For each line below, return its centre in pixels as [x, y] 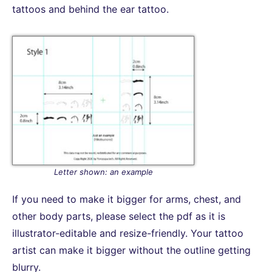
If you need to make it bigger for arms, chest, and [127, 199]
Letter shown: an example [103, 172]
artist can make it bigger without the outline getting [131, 250]
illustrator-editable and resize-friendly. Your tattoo [128, 233]
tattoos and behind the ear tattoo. [90, 9]
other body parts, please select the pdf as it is [119, 216]
